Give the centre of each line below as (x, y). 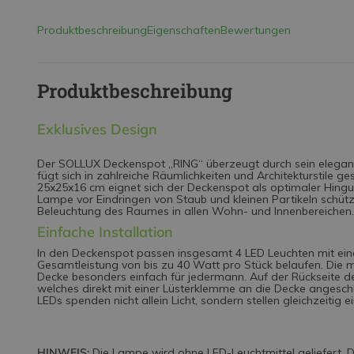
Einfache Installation (105, 232)
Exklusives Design (97, 129)
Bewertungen (256, 30)
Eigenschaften (184, 30)
